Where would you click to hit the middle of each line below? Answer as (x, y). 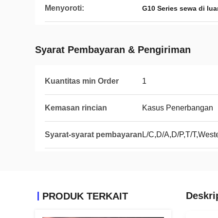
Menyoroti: (64, 8)
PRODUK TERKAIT (85, 196)
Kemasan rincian (76, 108)
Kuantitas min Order (82, 81)
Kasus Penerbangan (178, 108)
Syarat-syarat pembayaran (93, 135)
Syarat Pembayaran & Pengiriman (113, 50)
